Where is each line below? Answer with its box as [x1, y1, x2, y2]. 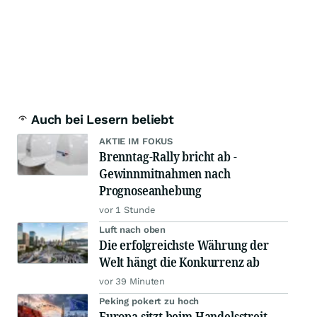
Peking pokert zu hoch [99, 296, 200, 307]
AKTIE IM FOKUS [99, 136, 173, 147]
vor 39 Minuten [99, 276, 166, 287]
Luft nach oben [99, 224, 166, 236]
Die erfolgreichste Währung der [99, 236, 269, 254]
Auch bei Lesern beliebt [31, 112, 174, 127]
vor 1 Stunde [99, 204, 156, 216]
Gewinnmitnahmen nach [99, 165, 231, 183]
